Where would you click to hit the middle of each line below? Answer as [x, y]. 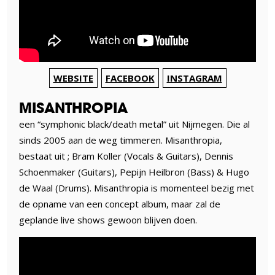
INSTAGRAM [194, 78]
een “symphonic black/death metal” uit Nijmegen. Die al [135, 124]
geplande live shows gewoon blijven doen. [108, 220]
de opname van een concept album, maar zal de [120, 204]
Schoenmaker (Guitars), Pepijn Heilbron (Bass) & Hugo [134, 172]
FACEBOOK [130, 78]
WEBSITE [73, 78]
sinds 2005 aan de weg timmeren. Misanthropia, [121, 140]
